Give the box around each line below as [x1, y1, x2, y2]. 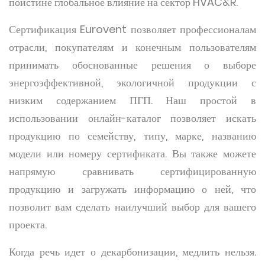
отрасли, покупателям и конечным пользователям [9, 40, 256, 54]
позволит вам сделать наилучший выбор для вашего [9, 199, 256, 214]
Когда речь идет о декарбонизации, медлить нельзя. [9, 244, 256, 259]
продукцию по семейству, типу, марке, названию [9, 128, 256, 143]
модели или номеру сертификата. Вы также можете [9, 146, 256, 161]
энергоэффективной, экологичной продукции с [9, 75, 256, 90]
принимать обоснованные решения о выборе [9, 57, 256, 72]
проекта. [9, 217, 47, 232]
